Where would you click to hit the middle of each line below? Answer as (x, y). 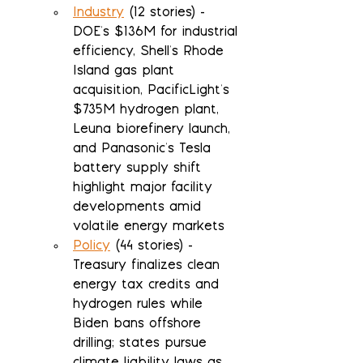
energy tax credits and (148, 286)
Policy (92, 247)
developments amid (139, 208)
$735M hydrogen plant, (148, 111)
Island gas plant (126, 72)
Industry (98, 14)
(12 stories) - (167, 14)
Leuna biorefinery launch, (154, 130)
